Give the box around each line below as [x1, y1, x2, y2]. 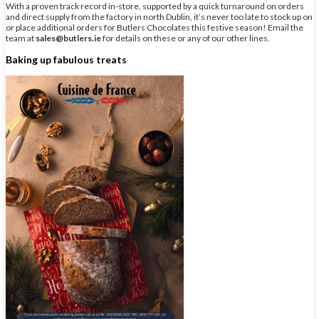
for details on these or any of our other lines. [101, 33, 270, 44]
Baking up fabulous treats [6, 53, 127, 66]
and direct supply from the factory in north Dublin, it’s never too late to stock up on [6, 11, 313, 23]
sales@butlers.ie [36, 33, 101, 44]
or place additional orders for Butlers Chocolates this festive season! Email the [6, 22, 303, 33]
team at [6, 33, 36, 44]
